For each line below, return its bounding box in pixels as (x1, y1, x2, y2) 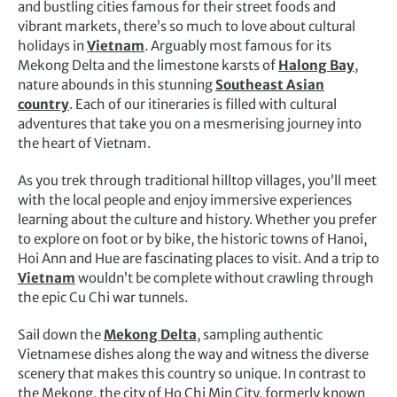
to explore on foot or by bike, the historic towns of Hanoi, (18, 230, 367, 247)
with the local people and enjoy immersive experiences (18, 191, 352, 208)
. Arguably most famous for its (144, 37, 331, 54)
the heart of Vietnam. (18, 135, 151, 152)
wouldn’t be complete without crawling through (75, 269, 374, 286)
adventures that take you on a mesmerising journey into (18, 115, 362, 132)
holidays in (18, 37, 87, 54)
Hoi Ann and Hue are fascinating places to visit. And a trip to (18, 250, 379, 267)
